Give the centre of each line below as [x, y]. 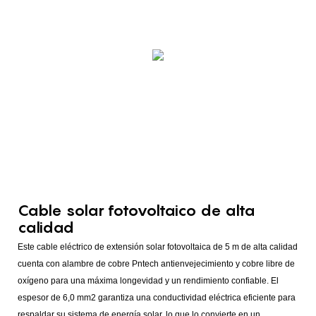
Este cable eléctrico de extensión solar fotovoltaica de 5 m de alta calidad [158, 247]
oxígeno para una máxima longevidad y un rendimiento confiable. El [148, 281]
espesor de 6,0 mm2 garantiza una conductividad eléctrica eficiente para [157, 298]
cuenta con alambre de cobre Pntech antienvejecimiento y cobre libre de [156, 264]
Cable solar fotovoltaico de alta [136, 210]
